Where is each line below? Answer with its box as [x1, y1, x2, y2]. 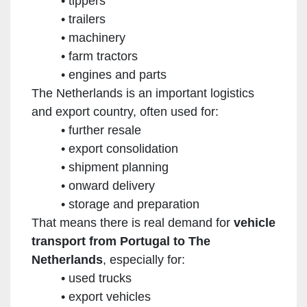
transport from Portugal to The [32, 234, 210, 248]
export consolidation [68, 141, 178, 156]
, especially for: [103, 252, 185, 267]
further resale [68, 123, 141, 137]
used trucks [68, 271, 132, 285]
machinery [68, 30, 125, 45]
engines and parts [68, 67, 167, 82]
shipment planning [68, 160, 169, 174]
